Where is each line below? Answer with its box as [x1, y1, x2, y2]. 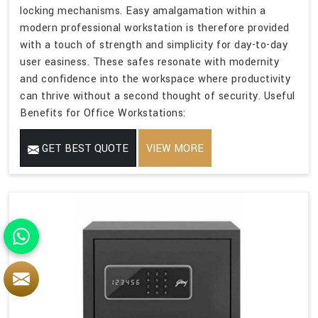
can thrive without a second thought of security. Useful [20, 89, 295, 104]
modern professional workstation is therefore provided [20, 21, 290, 36]
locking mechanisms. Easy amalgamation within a [20, 4, 265, 19]
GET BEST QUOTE [39, 141, 128, 157]
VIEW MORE [146, 141, 204, 157]
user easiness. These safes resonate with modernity [20, 55, 279, 70]
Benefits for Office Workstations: [20, 106, 186, 121]
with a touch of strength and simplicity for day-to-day [20, 38, 287, 53]
